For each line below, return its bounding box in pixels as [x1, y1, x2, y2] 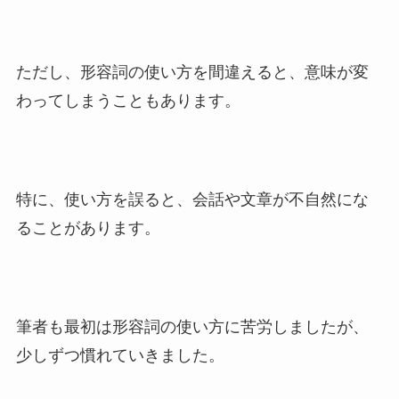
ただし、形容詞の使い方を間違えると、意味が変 [15, 63, 369, 82]
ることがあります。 [15, 219, 160, 238]
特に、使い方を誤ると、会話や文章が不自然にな [15, 191, 369, 209]
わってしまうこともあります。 [15, 92, 240, 110]
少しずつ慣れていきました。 [15, 346, 224, 365]
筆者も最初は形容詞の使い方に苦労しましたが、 [15, 318, 369, 337]
